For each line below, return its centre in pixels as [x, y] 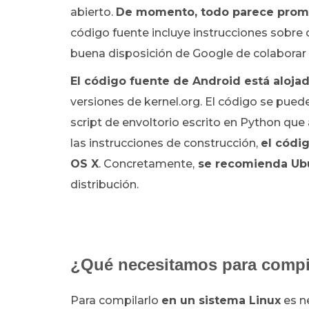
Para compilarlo [116, 300]
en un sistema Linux [221, 300]
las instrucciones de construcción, [166, 143]
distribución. [104, 185]
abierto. [93, 12]
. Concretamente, [147, 164]
